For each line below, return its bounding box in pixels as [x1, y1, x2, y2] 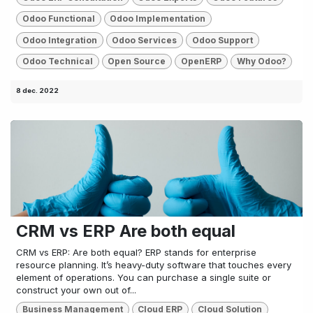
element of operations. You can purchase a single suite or [16, 272, 271, 283]
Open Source [108, 55, 166, 66]
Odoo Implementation [110, 13, 206, 24]
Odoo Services [112, 34, 177, 45]
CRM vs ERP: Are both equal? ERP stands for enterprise [16, 247, 256, 258]
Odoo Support [191, 34, 253, 45]
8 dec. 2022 [16, 87, 59, 95]
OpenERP [180, 55, 221, 66]
